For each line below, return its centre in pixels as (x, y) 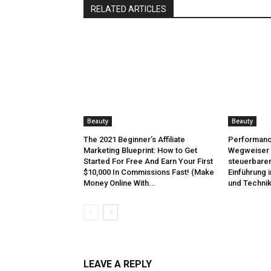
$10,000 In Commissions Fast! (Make (149, 172)
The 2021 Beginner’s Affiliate (134, 140)
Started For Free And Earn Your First (148, 162)
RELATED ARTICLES (129, 9)
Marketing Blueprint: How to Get (140, 151)
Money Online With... (120, 183)
